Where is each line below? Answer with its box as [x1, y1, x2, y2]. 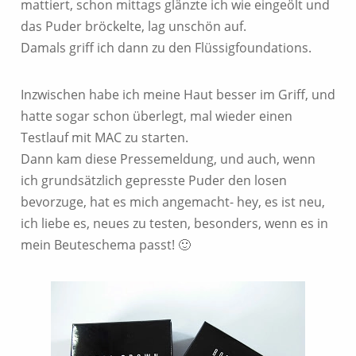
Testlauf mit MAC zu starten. [21, 129, 188, 147]
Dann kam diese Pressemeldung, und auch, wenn [21, 150, 315, 168]
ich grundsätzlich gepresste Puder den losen [21, 172, 287, 190]
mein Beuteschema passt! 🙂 [21, 236, 191, 254]
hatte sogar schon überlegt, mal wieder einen [21, 107, 292, 126]
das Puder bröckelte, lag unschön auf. [21, 17, 246, 36]
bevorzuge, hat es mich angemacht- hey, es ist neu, [21, 193, 325, 211]
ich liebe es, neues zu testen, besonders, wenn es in [21, 215, 328, 233]
